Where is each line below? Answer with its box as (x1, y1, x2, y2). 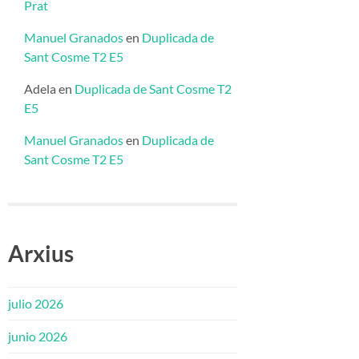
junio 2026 (8, 329, 67, 345)
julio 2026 (8, 296, 63, 312)
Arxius (8, 240, 74, 268)
